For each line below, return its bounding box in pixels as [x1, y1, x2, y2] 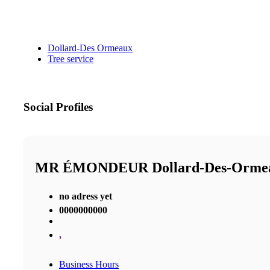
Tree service [48, 54, 93, 64]
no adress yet [59, 190, 112, 201]
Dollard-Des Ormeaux [48, 43, 133, 54]
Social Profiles [24, 101, 93, 114]
